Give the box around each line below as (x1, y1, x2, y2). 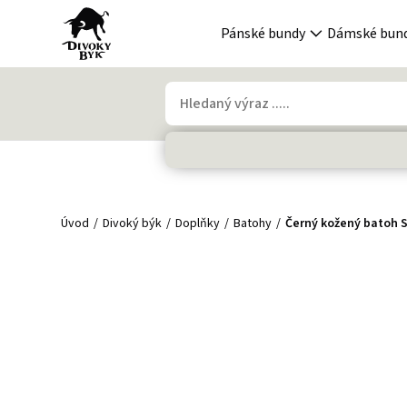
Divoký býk (103, 214, 163, 233)
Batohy (233, 214, 273, 233)
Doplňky (175, 214, 221, 233)
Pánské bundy (221, 24, 305, 44)
